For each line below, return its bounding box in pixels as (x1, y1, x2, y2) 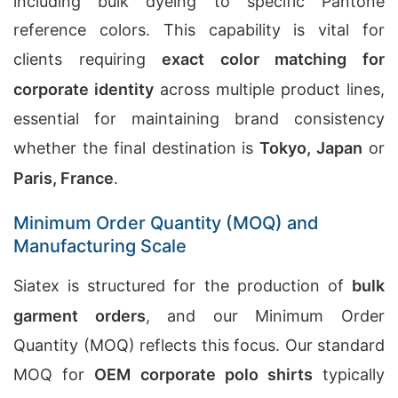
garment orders (13, 306, 146, 325)
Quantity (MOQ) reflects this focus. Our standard (13, 336, 385, 354)
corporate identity (13, 80, 154, 99)
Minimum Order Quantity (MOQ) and (13, 212, 319, 234)
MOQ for (13, 365, 95, 384)
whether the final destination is (13, 139, 260, 157)
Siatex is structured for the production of (13, 276, 352, 295)
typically (312, 365, 386, 384)
